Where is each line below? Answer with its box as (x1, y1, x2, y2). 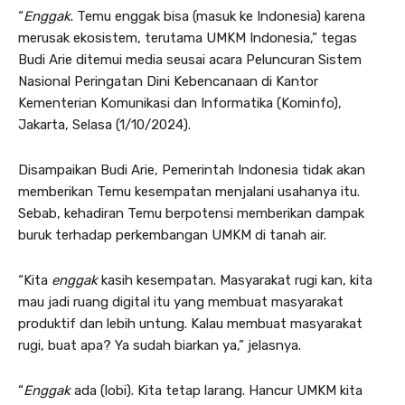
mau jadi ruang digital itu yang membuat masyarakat (18, 293, 344, 310)
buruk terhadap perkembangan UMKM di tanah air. (18, 226, 326, 243)
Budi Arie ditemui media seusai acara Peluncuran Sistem (18, 51, 362, 68)
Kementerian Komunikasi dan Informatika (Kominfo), (18, 94, 342, 111)
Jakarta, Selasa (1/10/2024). (18, 116, 191, 133)
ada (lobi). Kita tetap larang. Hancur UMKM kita (71, 381, 363, 399)
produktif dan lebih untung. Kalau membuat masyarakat (18, 315, 363, 332)
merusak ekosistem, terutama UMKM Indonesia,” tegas (18, 29, 357, 46)
